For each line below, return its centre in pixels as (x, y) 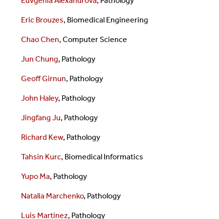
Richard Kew (42, 137)
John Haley (39, 98)
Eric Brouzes (42, 20)
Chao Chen (40, 39)
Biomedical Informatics (104, 156)
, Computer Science (93, 39)
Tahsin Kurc (41, 156)
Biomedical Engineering (107, 20)
